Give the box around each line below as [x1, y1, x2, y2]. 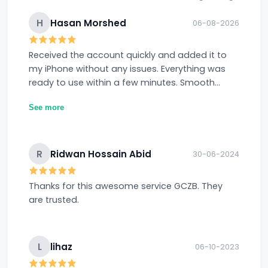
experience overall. [29, 90, 109, 103]
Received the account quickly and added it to [29, 49, 227, 62]
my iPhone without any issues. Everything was [29, 63, 226, 75]
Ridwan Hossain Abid [50, 147, 152, 160]
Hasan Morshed [50, 16, 127, 29]
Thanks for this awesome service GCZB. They [29, 180, 223, 193]
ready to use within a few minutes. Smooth [29, 77, 215, 89]
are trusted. [29, 194, 80, 206]
